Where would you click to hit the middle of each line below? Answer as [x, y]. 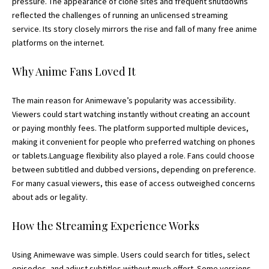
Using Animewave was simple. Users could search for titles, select [131, 255]
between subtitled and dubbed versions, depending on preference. [134, 169]
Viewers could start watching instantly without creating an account [131, 114]
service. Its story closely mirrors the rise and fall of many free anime [134, 29]
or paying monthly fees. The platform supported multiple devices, [130, 128]
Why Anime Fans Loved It [74, 71]
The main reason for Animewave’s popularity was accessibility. [124, 100]
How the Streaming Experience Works [106, 226]
